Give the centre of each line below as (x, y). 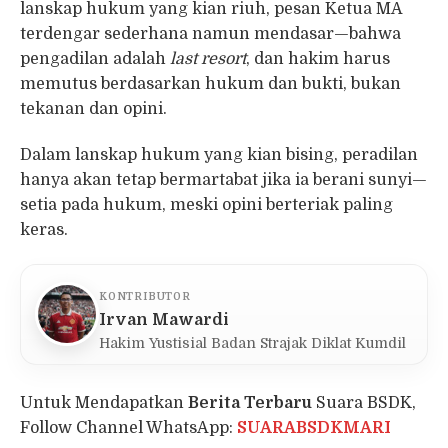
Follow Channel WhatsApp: (128, 427)
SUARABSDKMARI (314, 427)
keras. (44, 230)
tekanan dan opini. (93, 109)
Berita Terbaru (250, 402)
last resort (208, 59)
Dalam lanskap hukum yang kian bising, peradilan (219, 155)
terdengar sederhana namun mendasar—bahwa (210, 34)
